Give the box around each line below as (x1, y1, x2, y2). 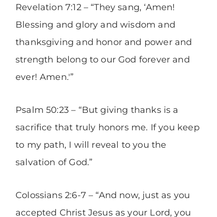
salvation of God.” (15, 157, 93, 168)
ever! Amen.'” (15, 72, 74, 83)
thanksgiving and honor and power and (15, 37, 192, 48)
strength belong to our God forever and (15, 54, 190, 65)
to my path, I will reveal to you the (15, 139, 167, 151)
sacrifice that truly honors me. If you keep (15, 122, 200, 133)
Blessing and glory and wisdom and (15, 19, 175, 31)
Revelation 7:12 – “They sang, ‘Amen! (15, 2, 175, 13)
